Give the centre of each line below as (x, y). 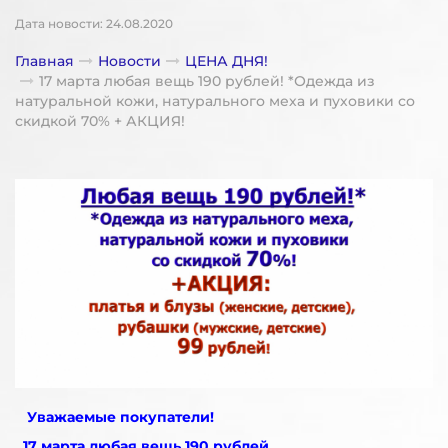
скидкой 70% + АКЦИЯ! (100, 121)
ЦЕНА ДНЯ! (226, 61)
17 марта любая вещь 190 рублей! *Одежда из (207, 81)
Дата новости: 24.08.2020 (94, 23)
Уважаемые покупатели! (120, 417)
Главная (44, 61)
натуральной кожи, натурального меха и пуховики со (215, 101)
